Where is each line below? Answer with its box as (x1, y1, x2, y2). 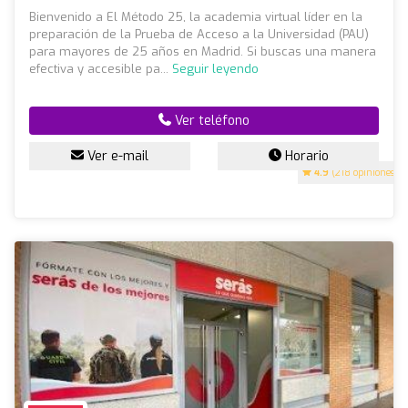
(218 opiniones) (329, 166, 398, 178)
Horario (280, 147, 329, 165)
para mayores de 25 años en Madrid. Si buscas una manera (29, 43, 376, 59)
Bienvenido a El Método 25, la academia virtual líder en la (29, 8, 362, 25)
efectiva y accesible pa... (29, 60, 172, 76)
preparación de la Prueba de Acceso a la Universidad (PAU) (29, 25, 369, 42)
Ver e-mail (84, 147, 148, 165)
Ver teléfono (171, 111, 250, 129)
